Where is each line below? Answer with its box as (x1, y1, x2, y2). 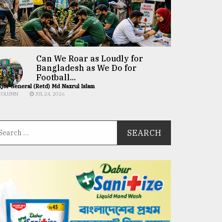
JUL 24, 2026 (34, 91, 64, 97)
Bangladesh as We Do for (36, 63, 137, 73)
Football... (36, 72, 76, 82)
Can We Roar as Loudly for (36, 54, 143, 63)
